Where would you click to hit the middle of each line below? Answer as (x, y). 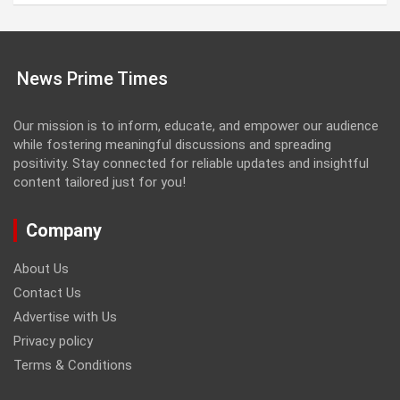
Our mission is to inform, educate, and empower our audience (196, 125)
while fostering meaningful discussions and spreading (172, 144)
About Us (41, 268)
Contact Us (47, 292)
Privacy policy (53, 341)
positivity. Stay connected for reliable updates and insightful (191, 163)
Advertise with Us (65, 317)
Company (64, 230)
